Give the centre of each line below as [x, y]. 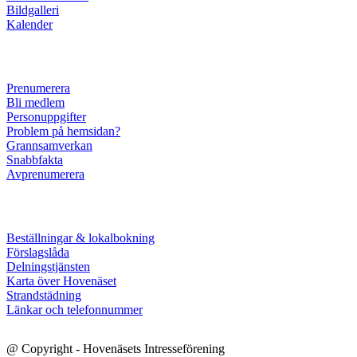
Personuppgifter [46, 116]
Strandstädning [44, 295]
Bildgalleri [33, 10]
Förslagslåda [38, 252]
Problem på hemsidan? [63, 131]
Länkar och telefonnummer [75, 309]
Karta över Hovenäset [61, 280]
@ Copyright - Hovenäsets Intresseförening [116, 348]
